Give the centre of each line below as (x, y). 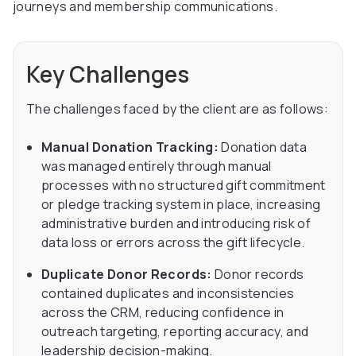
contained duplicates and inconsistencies (168, 294)
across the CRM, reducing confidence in (163, 313)
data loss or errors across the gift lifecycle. (173, 243)
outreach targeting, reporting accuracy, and (175, 332)
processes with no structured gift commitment (184, 186)
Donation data (263, 147)
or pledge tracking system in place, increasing (181, 205)
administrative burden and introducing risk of (176, 224)
